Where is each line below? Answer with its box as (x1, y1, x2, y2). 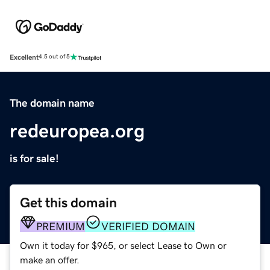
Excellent (10, 53, 39, 61)
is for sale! (10, 152, 59, 164)
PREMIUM (36, 221, 85, 232)
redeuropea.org (10, 121, 145, 140)
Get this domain (20, 195, 117, 210)
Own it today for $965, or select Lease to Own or (20, 240, 227, 250)
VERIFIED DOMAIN (101, 221, 195, 232)
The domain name (10, 97, 95, 108)
